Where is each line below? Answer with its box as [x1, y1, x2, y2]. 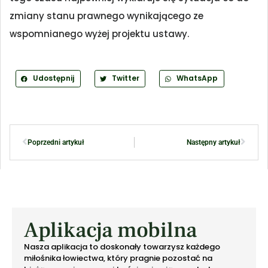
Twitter [111, 73, 139, 84]
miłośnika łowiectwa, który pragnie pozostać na [24, 252, 212, 264]
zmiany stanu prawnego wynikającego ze [10, 10, 203, 23]
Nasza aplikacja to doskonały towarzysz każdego [24, 240, 220, 252]
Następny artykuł [187, 138, 240, 147]
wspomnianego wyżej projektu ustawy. [10, 28, 189, 41]
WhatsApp [176, 73, 218, 84]
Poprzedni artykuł [28, 138, 84, 147]
